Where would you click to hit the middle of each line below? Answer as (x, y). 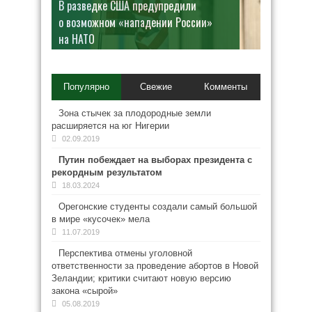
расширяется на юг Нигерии (110, 126)
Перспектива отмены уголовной (125, 253)
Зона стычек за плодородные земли (135, 113)
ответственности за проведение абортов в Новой (155, 266)
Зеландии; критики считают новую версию (141, 278)
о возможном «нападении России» (135, 22)
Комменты (225, 87)
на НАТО (77, 39)
